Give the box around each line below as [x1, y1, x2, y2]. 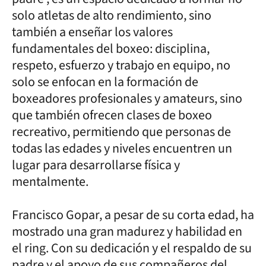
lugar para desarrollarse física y [12, 155, 180, 175]
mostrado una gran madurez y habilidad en [12, 221, 242, 241]
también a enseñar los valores [12, 22, 173, 42]
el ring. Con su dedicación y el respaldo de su [12, 238, 252, 258]
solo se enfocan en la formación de [12, 72, 198, 91]
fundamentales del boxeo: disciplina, [12, 39, 210, 58]
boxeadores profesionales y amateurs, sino [12, 88, 242, 108]
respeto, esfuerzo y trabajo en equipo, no [12, 55, 230, 75]
